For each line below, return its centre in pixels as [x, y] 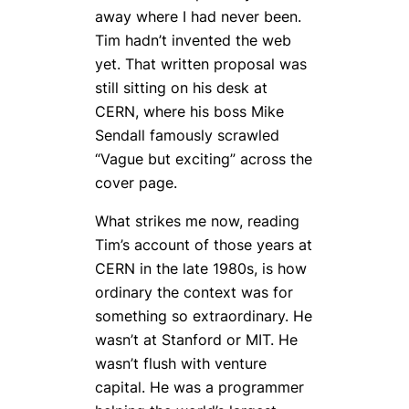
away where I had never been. [198, 16]
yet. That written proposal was [201, 63]
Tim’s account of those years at [204, 245]
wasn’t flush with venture [181, 364]
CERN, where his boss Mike [189, 111]
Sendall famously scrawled [187, 135]
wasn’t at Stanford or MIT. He [196, 340]
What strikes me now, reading [197, 221]
